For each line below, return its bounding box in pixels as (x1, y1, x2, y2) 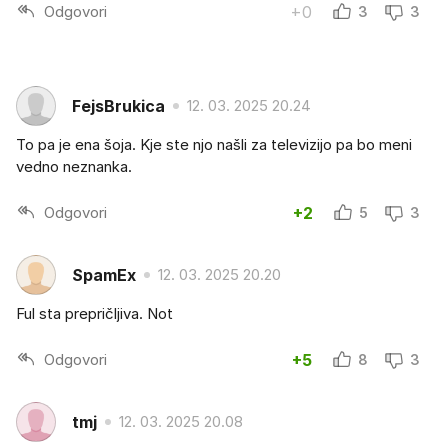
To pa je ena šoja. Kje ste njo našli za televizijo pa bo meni (16, 135, 412, 155)
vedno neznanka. (16, 157, 132, 177)
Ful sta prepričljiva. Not (16, 304, 173, 324)
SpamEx (72, 264, 136, 285)
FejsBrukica (72, 95, 165, 116)
